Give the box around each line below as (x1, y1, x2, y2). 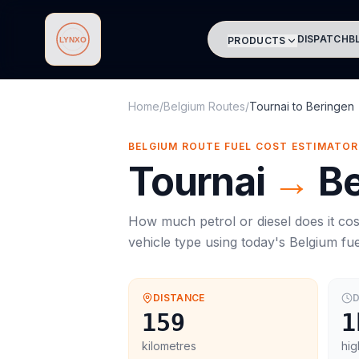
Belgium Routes (163, 99, 245, 113)
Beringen (306, 99, 354, 113)
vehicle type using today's (128, 234, 289, 250)
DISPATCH (296, 33, 349, 45)
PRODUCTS (228, 34, 286, 46)
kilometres (142, 339, 196, 353)
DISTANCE (153, 292, 205, 304)
